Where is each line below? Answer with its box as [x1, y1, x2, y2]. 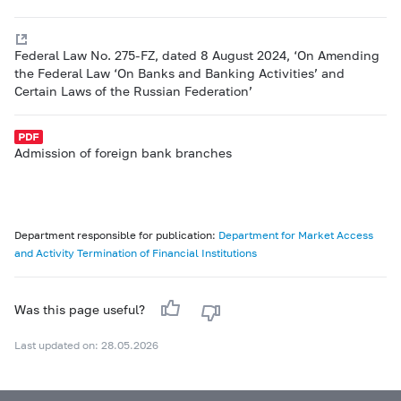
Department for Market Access [218, 228, 373, 242]
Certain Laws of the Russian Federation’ [14, 83, 252, 98]
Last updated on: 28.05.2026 [14, 338, 158, 352]
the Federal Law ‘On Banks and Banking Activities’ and [14, 65, 345, 81]
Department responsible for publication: [14, 228, 218, 242]
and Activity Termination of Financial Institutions [14, 246, 257, 260]
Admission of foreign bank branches [14, 145, 232, 160]
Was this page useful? [14, 302, 149, 317]
